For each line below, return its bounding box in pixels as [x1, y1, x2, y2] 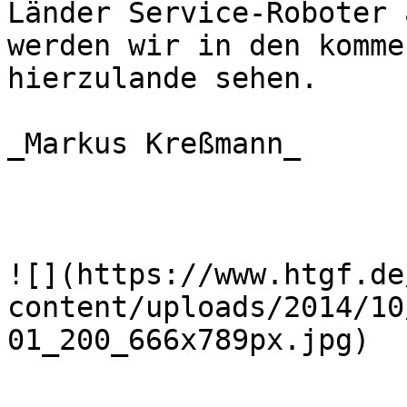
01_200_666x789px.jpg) [7, 323, 370, 356]
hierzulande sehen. [7, 62, 318, 94]
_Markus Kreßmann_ [7, 127, 301, 160]
